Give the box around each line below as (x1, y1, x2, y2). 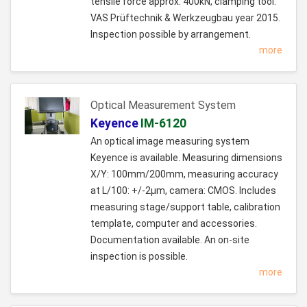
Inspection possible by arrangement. (90, 29, 251, 40)
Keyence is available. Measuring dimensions (90, 152, 282, 164)
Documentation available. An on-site (90, 234, 249, 246)
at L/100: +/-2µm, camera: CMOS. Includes (90, 185, 276, 197)
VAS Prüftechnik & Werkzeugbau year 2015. (90, 12, 280, 24)
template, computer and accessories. (90, 218, 257, 230)
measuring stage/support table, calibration (90, 201, 280, 213)
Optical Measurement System (90, 99, 236, 112)
